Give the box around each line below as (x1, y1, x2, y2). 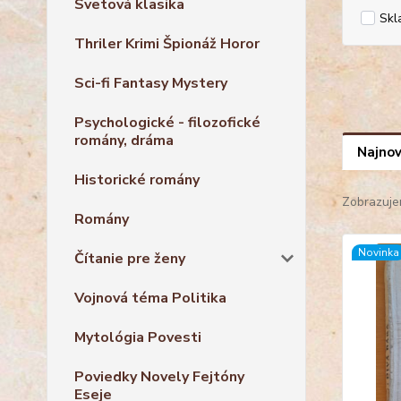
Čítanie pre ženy (74, 248, 185, 269)
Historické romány (74, 169, 200, 190)
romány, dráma (74, 130, 174, 150)
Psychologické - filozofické (74, 112, 260, 132)
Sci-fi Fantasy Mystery (74, 73, 227, 93)
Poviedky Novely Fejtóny (74, 366, 244, 387)
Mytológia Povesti (74, 327, 201, 347)
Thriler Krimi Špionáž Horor (74, 33, 260, 54)
